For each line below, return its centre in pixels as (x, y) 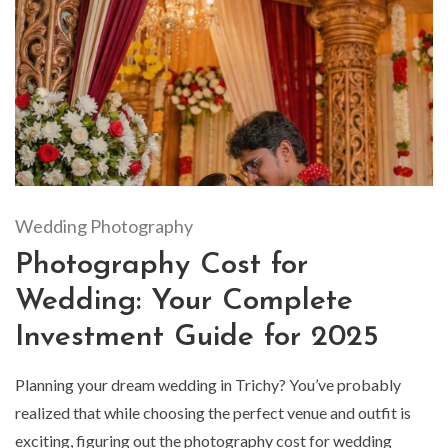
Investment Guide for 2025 (197, 338)
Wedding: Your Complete (184, 302)
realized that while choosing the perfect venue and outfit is (213, 413)
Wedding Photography (104, 226)
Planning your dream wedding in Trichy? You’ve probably (208, 385)
